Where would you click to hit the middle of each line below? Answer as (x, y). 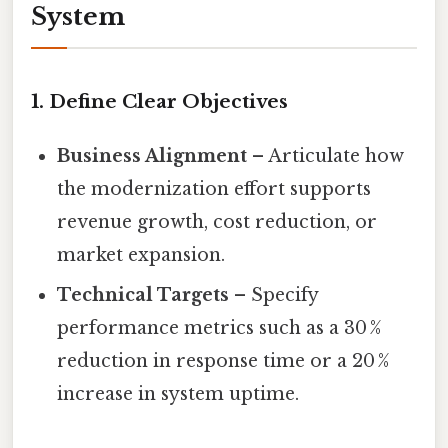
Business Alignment (152, 156)
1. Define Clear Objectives (159, 102)
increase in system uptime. (178, 394)
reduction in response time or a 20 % (223, 361)
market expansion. (141, 255)
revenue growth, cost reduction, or (217, 222)
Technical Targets (143, 295)
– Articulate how (326, 156)
